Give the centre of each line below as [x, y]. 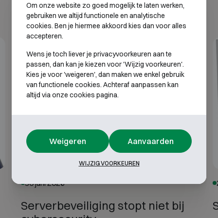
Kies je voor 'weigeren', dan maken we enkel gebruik [105, 74]
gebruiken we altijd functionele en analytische [96, 15]
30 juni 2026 [45, 183]
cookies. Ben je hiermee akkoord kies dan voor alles [106, 26]
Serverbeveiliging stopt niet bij [102, 205]
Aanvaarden [150, 141]
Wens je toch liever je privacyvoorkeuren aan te [99, 54]
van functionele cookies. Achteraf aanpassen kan [102, 84]
